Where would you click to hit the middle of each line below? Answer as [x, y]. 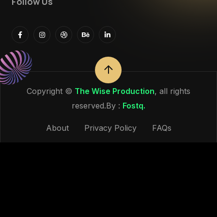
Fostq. [134, 106]
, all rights [172, 91]
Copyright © [51, 91]
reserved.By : [97, 106]
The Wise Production [115, 91]
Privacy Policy [110, 128]
